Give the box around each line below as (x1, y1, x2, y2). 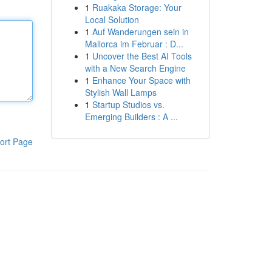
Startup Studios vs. (92, 98, 165, 110)
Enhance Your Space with (92, 74, 191, 86)
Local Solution (84, 13, 139, 25)
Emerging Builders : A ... (84, 110, 178, 123)
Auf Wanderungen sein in (92, 25, 189, 38)
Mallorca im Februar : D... (84, 38, 183, 50)
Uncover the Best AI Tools (92, 50, 192, 62)
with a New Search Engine (84, 62, 186, 74)
